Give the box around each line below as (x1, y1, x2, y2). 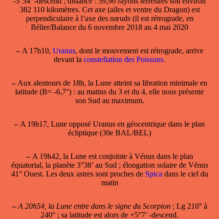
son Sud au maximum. (75, 96, 144, 105)
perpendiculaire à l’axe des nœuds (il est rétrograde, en (25, 14, 194, 22)
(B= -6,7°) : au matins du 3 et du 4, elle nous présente (38, 87, 204, 96)
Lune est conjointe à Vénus (70, 152, 154, 160)
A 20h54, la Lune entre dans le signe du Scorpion (18, 201, 171, 210)
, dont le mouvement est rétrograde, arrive (75, 46, 203, 55)
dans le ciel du (162, 169, 208, 178)
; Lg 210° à (170, 201, 207, 210)
